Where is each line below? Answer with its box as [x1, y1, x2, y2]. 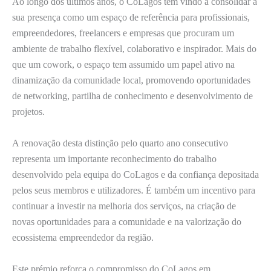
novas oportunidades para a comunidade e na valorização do [12, 215, 241, 227]
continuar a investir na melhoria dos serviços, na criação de [12, 200, 236, 212]
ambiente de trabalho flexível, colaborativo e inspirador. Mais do [12, 42, 256, 54]
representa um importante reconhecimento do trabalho [12, 152, 217, 165]
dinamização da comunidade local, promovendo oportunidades [12, 74, 250, 86]
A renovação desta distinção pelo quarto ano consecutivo [12, 137, 228, 149]
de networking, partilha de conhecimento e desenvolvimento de [12, 90, 253, 102]
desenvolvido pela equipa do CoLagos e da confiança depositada [12, 168, 259, 180]
